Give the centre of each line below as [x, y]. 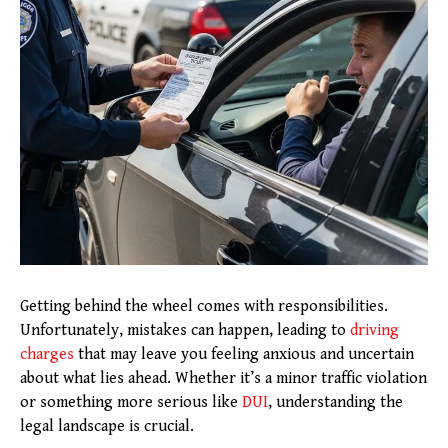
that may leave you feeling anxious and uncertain [244, 354]
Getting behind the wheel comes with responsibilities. [204, 306]
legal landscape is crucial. [107, 426]
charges [47, 354]
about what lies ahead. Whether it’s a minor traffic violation [223, 378]
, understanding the [335, 402]
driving [374, 330]
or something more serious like [131, 402]
